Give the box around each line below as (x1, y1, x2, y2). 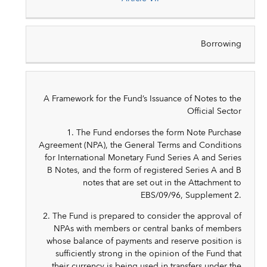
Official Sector (187, 104, 242, 119)
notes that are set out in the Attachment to (83, 175, 242, 190)
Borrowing (201, 36, 242, 52)
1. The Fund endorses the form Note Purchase (67, 125, 242, 140)
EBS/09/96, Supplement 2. (141, 187, 242, 203)
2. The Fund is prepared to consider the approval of (43, 209, 242, 224)
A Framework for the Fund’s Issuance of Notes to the (44, 91, 242, 107)
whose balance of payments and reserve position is (46, 234, 242, 249)
